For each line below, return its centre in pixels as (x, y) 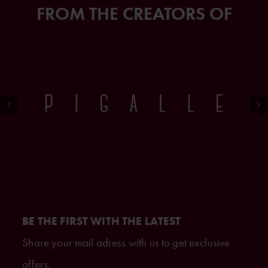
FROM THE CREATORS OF (134, 14)
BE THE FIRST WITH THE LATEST (102, 221)
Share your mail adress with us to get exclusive (126, 243)
